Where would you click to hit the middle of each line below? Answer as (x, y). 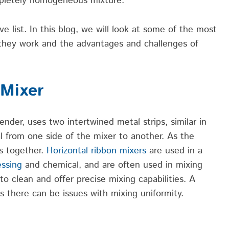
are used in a (174, 151)
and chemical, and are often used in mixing (112, 165)
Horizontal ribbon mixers (96, 151)
